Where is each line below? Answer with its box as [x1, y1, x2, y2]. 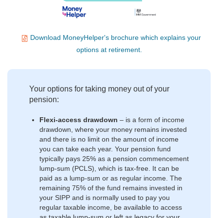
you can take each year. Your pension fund [39, 145, 171, 153]
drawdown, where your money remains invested [39, 125, 187, 133]
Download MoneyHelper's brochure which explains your [30, 33, 201, 41]
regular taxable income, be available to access [39, 203, 182, 211]
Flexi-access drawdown [39, 115, 120, 124]
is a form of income [126, 115, 184, 124]
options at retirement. [76, 45, 142, 54]
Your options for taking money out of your [29, 84, 169, 93]
